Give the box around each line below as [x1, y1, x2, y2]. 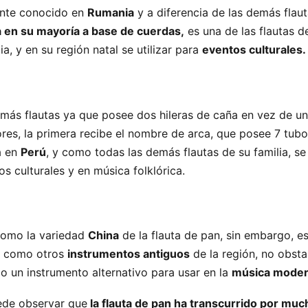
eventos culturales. [202, 43, 306, 57]
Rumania [87, 5, 134, 20]
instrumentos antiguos [67, 247, 190, 261]
